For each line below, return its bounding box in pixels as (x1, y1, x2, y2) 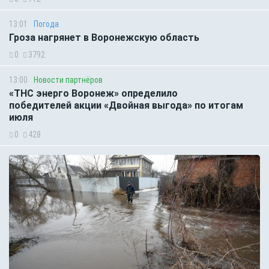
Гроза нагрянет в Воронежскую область (9, 32, 199, 44)
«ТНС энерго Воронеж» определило (9, 88, 178, 100)
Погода (34, 19, 59, 29)
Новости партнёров (34, 75, 103, 85)
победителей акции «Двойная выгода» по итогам (9, 100, 243, 112)
